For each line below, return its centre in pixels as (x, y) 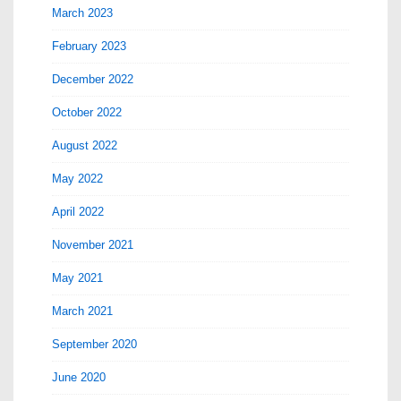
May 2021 (77, 278)
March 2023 (82, 13)
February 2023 (89, 46)
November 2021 (93, 245)
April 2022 (78, 212)
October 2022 (87, 112)
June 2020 (79, 377)
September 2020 (94, 344)
